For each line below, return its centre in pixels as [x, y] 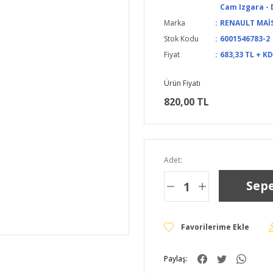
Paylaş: [176, 259]
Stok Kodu [181, 39]
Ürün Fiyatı [182, 83]
